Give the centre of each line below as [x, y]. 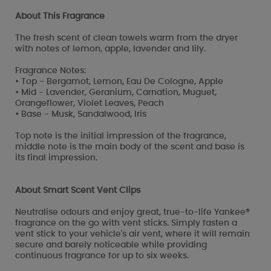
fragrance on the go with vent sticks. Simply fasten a [126, 223]
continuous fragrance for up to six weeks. [102, 256]
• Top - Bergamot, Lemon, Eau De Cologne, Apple [119, 81]
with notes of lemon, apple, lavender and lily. [110, 49]
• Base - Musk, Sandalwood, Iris [81, 114]
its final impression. [56, 158]
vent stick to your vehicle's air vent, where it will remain [132, 234]
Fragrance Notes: [51, 70]
